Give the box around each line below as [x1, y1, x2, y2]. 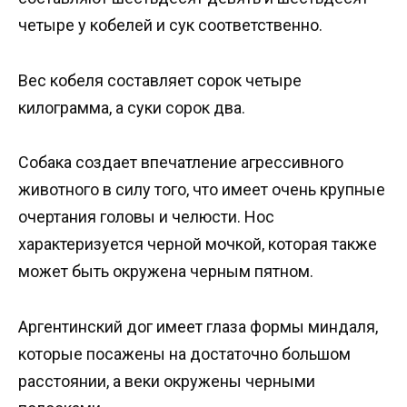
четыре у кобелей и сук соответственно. [18, 15, 323, 35]
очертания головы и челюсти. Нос [18, 207, 274, 227]
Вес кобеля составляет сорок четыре [18, 70, 302, 90]
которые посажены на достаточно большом [18, 343, 351, 363]
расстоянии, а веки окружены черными [18, 371, 315, 391]
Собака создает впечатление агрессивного [18, 153, 343, 173]
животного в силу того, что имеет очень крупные [18, 180, 385, 200]
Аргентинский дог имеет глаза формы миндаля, [18, 316, 378, 336]
